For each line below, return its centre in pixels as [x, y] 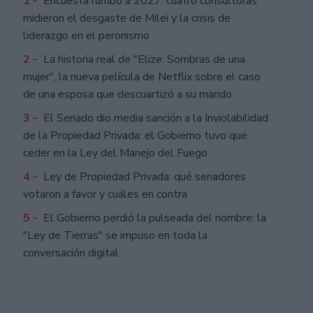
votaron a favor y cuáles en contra [105, 195]
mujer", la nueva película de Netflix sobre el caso [141, 77]
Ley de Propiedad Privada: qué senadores [144, 177]
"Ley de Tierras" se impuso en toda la [115, 236]
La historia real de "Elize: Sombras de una [144, 60]
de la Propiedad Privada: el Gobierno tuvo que [135, 136]
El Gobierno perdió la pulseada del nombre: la [154, 218]
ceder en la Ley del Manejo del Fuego [115, 153]
